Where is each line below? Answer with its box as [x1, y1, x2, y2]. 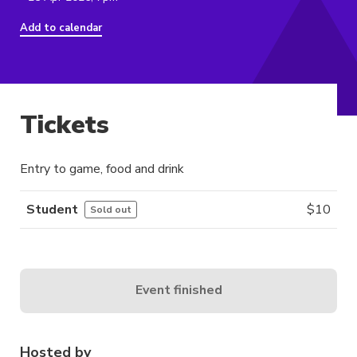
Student [26, 200, 78, 218]
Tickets [20, 108, 109, 143]
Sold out [90, 202, 131, 216]
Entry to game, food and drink [20, 159, 184, 178]
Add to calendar [20, 21, 102, 36]
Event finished [135, 281, 222, 300]
